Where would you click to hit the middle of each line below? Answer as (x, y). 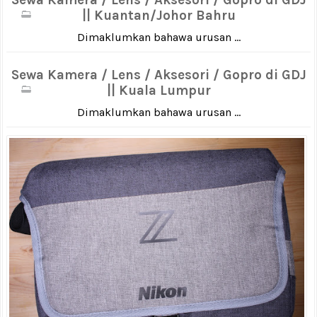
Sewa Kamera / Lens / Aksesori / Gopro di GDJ (158, 75)
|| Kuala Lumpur (158, 91)
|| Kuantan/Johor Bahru (158, 15)
